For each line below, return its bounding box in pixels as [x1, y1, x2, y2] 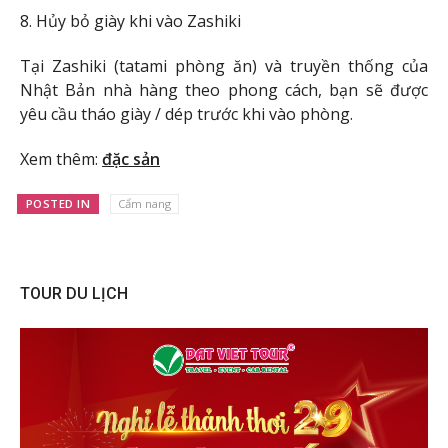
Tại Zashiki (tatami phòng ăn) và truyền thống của [20, 54, 428, 77]
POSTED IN [25, 196, 91, 212]
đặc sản [102, 147, 160, 170]
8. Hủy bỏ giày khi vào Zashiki [20, 10, 241, 33]
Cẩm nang [117, 196, 171, 212]
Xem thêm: [20, 147, 102, 170]
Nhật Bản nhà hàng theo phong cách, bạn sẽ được [20, 78, 428, 101]
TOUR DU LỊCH [20, 284, 128, 304]
